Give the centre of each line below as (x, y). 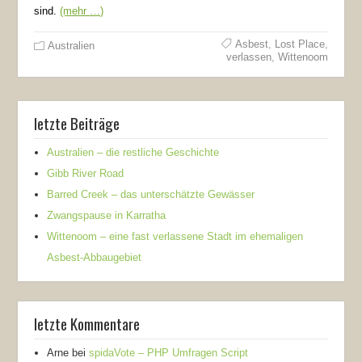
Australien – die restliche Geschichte (133, 152)
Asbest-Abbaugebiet (95, 257)
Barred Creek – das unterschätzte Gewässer (151, 194)
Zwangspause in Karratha (107, 215)
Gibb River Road (86, 173)
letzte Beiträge (77, 122)
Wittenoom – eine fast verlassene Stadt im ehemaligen (175, 236)
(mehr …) (82, 11)
